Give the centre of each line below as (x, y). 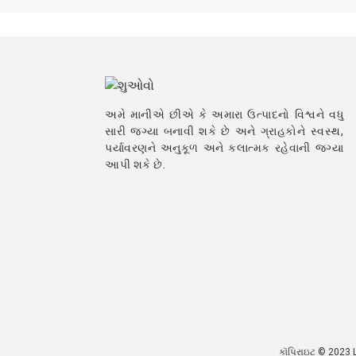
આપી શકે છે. (135, 165)
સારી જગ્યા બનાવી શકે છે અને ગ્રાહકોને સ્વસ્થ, (224, 132)
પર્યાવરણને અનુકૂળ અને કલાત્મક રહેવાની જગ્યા (224, 148)
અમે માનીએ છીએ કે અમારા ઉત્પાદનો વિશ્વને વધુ (224, 115)
